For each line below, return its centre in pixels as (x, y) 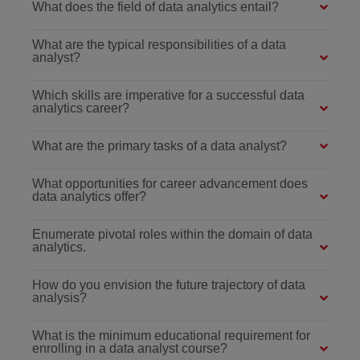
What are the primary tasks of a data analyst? (160, 145)
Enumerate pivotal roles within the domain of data (172, 234)
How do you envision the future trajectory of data (169, 284)
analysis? (59, 297)
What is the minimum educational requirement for (171, 335)
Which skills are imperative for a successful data (168, 95)
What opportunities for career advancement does (170, 183)
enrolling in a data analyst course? (130, 348)
